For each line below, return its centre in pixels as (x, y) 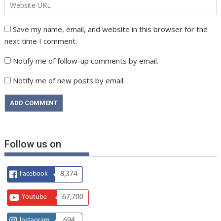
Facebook (34, 174)
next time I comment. (41, 41)
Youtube (35, 197)
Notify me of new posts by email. (69, 80)
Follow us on (33, 144)
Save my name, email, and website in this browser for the (110, 29)
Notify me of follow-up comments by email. (86, 60)
